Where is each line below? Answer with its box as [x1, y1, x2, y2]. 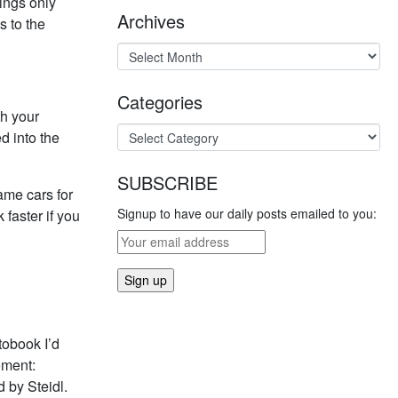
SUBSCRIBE [117, 170, 218, 195]
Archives [117, 8, 185, 34]
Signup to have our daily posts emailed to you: [117, 204, 377, 222]
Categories [117, 89, 203, 115]
